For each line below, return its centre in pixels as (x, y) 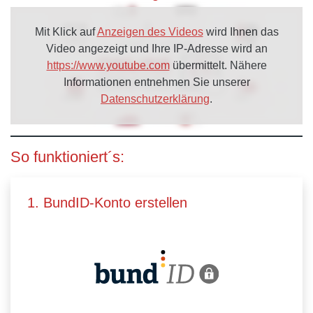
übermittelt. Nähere (218, 65)
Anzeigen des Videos (150, 32)
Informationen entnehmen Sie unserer (156, 82)
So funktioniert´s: (67, 157)
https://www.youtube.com (108, 65)
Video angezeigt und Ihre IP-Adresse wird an (156, 49)
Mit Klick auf (66, 32)
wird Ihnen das (241, 32)
